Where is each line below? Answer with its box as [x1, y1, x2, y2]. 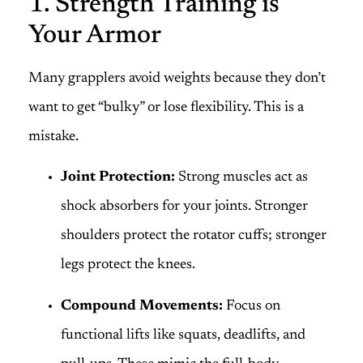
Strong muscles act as [175, 170, 308, 186]
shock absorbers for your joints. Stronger [61, 199, 308, 215]
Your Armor [28, 22, 161, 49]
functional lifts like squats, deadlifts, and [61, 327, 305, 343]
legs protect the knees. [61, 258, 195, 273]
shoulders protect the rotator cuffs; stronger [61, 228, 327, 244]
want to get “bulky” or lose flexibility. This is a [28, 100, 304, 115]
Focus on [223, 298, 280, 314]
